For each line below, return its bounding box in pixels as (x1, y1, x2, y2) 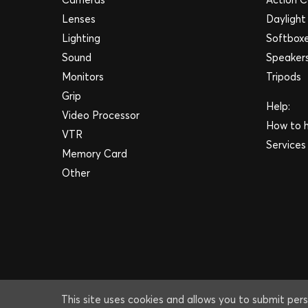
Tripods (265, 70, 301, 83)
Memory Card (62, 147, 127, 160)
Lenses (62, 12, 96, 25)
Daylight (265, 12, 306, 25)
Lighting (62, 32, 100, 45)
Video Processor (62, 109, 140, 122)
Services (265, 138, 306, 151)
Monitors (62, 70, 104, 83)
